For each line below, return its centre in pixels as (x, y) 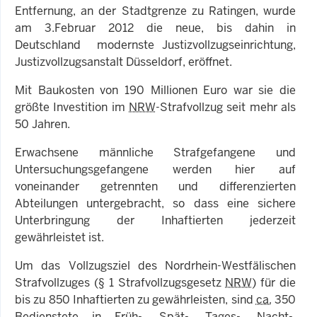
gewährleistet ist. (59, 237)
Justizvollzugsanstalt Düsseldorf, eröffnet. (123, 62)
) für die (274, 282)
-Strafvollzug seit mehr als (226, 107)
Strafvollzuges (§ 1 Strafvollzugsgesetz (120, 282)
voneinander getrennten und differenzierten (155, 186)
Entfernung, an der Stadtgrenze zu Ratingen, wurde (155, 11)
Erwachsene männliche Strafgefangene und (155, 152)
